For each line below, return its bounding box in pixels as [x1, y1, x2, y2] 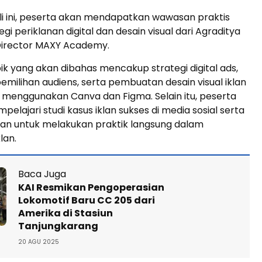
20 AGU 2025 [18, 237, 59, 246]
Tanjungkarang [18, 219, 98, 233]
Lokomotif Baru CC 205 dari [18, 194, 155, 207]
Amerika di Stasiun [18, 206, 113, 220]
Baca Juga [18, 167, 66, 181]
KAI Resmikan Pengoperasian [18, 181, 164, 194]
